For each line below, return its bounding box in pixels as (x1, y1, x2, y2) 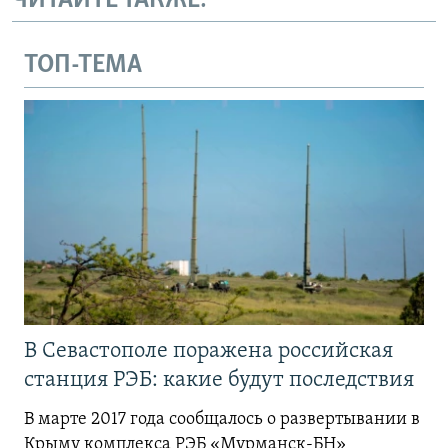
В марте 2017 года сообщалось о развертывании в (24, 409, 420, 429)
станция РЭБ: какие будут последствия (24, 368, 419, 392)
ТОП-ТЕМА (24, 52, 142, 80)
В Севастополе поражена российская (24, 339, 393, 363)
